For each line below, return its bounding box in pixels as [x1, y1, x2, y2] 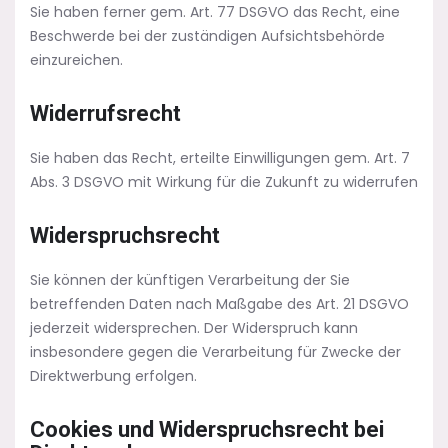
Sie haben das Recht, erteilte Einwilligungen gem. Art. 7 [30, 148, 410, 168]
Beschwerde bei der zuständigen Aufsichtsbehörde [30, 26, 385, 46]
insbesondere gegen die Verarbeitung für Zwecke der [30, 342, 401, 362]
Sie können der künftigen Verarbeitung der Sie [30, 270, 350, 290]
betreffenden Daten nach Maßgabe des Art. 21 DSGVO [30, 294, 409, 314]
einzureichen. [30, 50, 123, 70]
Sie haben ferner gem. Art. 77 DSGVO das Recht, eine [30, 2, 400, 22]
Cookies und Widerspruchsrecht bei [30, 417, 384, 442]
